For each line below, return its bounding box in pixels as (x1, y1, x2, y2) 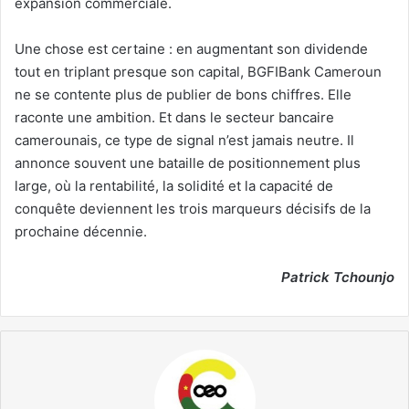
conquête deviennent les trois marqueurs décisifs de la (15, 200, 371, 218)
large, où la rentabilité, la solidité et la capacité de (15, 177, 333, 195)
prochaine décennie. (15, 223, 147, 241)
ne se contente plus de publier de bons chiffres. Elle (15, 86, 351, 104)
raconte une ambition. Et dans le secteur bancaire (15, 109, 334, 127)
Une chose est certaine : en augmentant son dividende (15, 40, 368, 58)
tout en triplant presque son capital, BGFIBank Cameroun (15, 63, 382, 81)
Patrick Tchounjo (281, 268, 394, 287)
